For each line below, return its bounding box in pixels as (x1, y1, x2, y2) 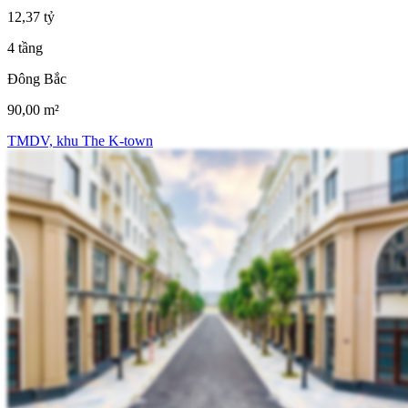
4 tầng (7, 39, 43, 56)
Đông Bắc (7, 70, 66, 87)
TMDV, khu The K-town (7, 132, 153, 148)
